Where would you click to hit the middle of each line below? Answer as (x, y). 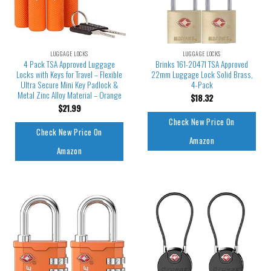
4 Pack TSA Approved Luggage (69, 64)
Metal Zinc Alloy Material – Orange (69, 95)
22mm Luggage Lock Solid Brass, (202, 74)
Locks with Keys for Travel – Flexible (69, 74)
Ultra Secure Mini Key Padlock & (69, 84)
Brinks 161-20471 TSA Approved (202, 64)
